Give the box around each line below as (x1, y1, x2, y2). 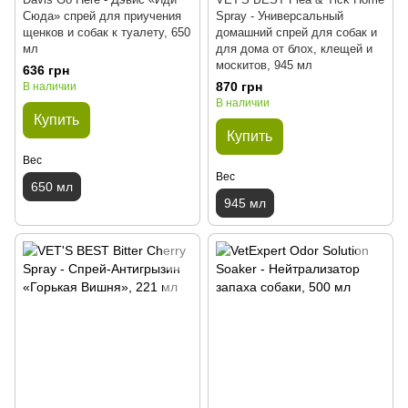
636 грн (23, 63, 69, 77)
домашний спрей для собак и (216, 25, 377, 39)
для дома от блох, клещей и (216, 42, 372, 56)
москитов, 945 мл (216, 58, 312, 72)
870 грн (216, 79, 262, 94)
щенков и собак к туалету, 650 (23, 25, 190, 39)
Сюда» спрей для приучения (23, 9, 181, 23)
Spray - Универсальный (216, 9, 343, 23)
